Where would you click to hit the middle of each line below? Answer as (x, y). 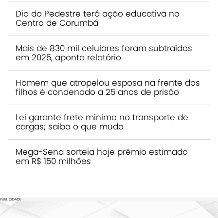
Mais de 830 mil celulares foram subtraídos (104, 48)
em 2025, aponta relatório (68, 57)
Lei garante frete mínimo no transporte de (102, 117)
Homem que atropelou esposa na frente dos (108, 82)
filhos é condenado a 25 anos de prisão (97, 92)
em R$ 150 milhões (53, 161)
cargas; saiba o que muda (70, 126)
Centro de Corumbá (57, 23)
